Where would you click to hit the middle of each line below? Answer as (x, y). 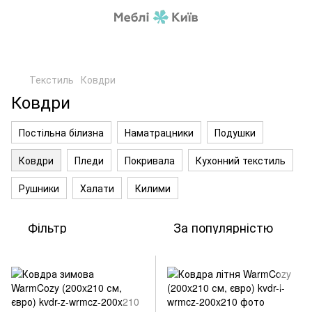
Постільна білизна (61, 132)
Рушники (39, 188)
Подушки (235, 132)
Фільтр (47, 227)
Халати (97, 188)
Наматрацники (159, 132)
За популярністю (223, 227)
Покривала (150, 160)
